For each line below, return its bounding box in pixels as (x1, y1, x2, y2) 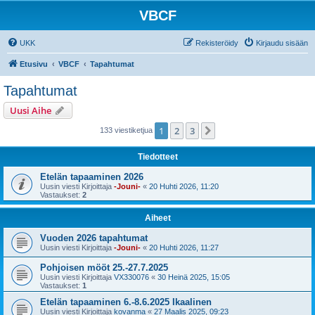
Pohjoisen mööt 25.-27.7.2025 (40, 262, 168, 273)
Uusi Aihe (10, 104, 51, 117)
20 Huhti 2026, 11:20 (149, 182, 219, 191)
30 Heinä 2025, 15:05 (157, 273, 230, 281)
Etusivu (20, 60, 48, 68)
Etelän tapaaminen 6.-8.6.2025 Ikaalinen (40, 297, 212, 307)
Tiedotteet (137, 152, 178, 162)
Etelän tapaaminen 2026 (40, 172, 143, 182)
